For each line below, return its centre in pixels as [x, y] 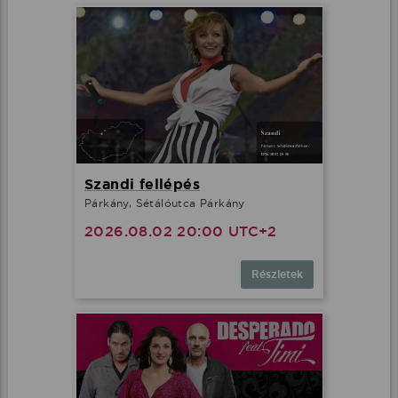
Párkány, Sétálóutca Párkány [165, 203]
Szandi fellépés [142, 185]
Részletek [277, 275]
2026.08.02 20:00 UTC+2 [181, 232]
